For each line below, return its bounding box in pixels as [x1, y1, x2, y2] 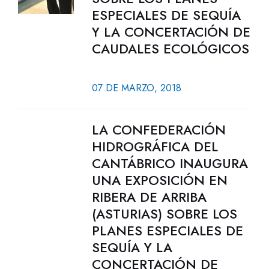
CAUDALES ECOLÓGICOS [91, 39, 249, 58]
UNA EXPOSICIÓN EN [91, 171, 228, 190]
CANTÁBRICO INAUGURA [91, 154, 248, 173]
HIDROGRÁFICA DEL [91, 137, 218, 156]
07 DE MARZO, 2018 [91, 81, 181, 95]
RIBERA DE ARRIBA [91, 187, 207, 207]
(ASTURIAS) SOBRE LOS [91, 204, 237, 223]
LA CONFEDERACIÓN [91, 120, 226, 139]
